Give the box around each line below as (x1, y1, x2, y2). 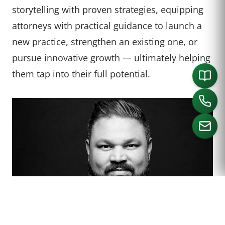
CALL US (93, 157, 128, 166)
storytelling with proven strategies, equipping (12, 3, 203, 16)
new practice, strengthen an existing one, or (12, 35, 197, 48)
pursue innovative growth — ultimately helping (12, 51, 210, 64)
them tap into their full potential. (12, 67, 150, 80)
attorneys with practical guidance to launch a (12, 19, 202, 32)
